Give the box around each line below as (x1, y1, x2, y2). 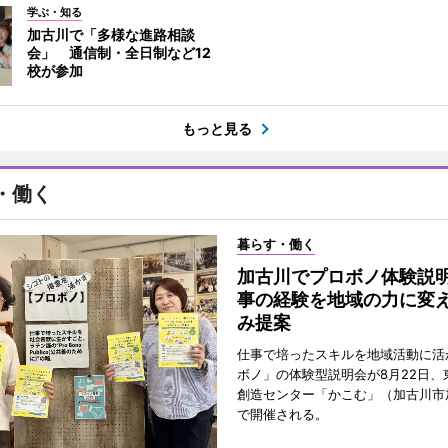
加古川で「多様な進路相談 (26, 26, 195, 43)
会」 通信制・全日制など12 (26, 44, 211, 61)
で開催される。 (236, 406, 328, 422)
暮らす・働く (236, 236, 315, 252)
